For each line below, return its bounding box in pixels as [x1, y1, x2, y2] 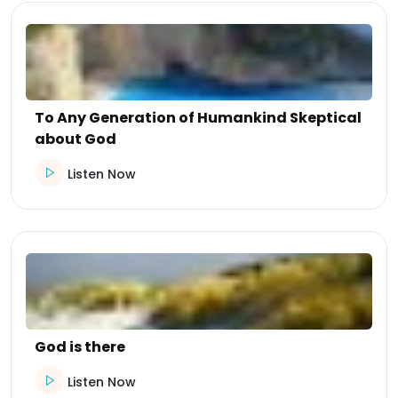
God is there [35, 336, 125, 357]
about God [35, 128, 116, 149]
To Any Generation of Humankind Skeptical [35, 107, 362, 128]
